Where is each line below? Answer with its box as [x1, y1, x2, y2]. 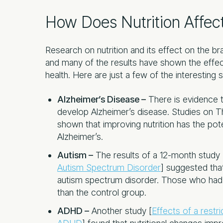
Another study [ [89, 205, 152, 216]
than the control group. [57, 187, 146, 198]
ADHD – [57, 205, 89, 216]
